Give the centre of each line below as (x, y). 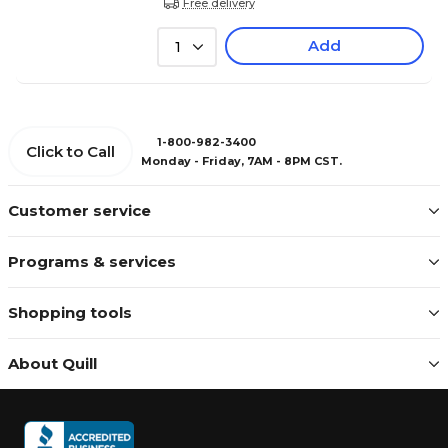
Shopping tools (70, 313)
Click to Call (70, 152)
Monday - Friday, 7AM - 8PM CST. (241, 160)
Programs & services (92, 262)
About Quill (52, 364)
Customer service (79, 211)
